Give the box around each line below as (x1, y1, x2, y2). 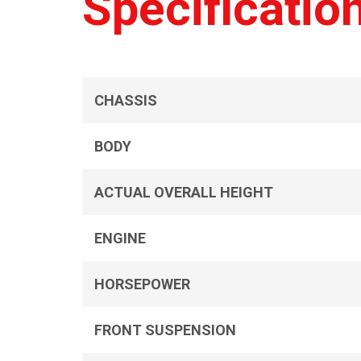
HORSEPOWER (94, 276, 190, 293)
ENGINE (94, 230, 146, 247)
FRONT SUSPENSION (94, 322, 236, 338)
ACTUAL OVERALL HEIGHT (94, 184, 273, 201)
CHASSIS (94, 92, 157, 109)
